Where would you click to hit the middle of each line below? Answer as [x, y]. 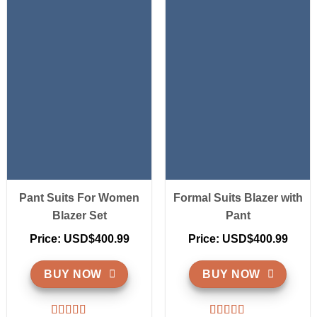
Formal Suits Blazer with [238, 197]
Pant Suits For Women [79, 197]
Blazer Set [79, 215]
